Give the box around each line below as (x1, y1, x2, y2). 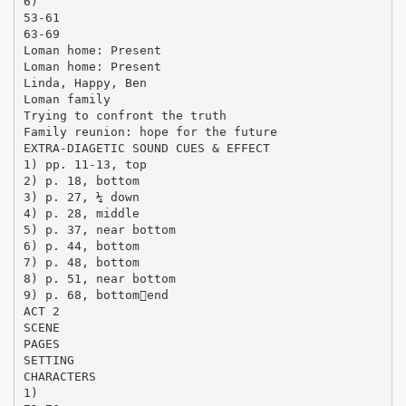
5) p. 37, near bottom (23, 222, 176, 237)
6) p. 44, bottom (23, 238, 140, 253)
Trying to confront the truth (23, 108, 227, 122)
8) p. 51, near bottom (23, 271, 176, 285)
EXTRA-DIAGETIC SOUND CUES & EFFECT (23, 140, 270, 155)
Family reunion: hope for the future (23, 124, 277, 139)
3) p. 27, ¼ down (23, 189, 140, 204)
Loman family (23, 92, 111, 106)
